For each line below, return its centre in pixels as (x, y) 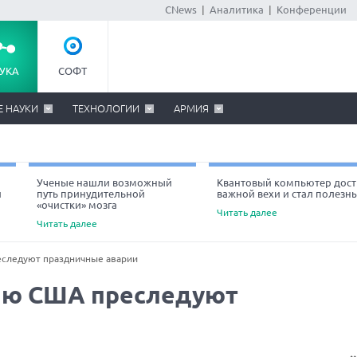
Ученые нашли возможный (104, 182)
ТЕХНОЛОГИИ (106, 108)
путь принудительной (91, 194)
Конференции (312, 10)
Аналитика (237, 10)
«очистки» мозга (77, 205)
